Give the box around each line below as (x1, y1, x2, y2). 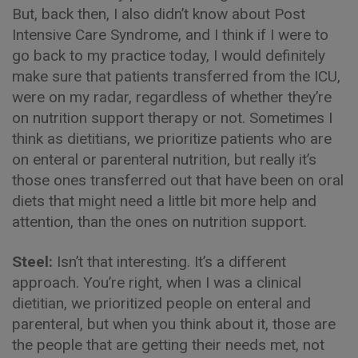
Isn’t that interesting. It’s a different (57, 253, 286, 272)
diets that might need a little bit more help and (12, 192, 316, 211)
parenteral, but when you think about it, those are (12, 315, 336, 334)
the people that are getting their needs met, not (12, 336, 324, 355)
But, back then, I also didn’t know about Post (12, 5, 305, 24)
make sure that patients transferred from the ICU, (12, 67, 340, 86)
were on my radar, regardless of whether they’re (12, 88, 332, 107)
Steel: (12, 253, 53, 272)
